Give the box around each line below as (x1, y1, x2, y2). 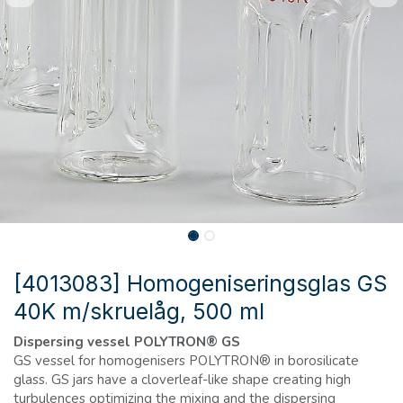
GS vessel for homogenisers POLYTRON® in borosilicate (13, 352, 359, 371)
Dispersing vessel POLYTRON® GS (13, 333, 240, 352)
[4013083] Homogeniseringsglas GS (13, 270, 388, 298)
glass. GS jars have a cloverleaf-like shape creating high (13, 371, 351, 390)
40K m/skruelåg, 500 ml (13, 298, 264, 326)
